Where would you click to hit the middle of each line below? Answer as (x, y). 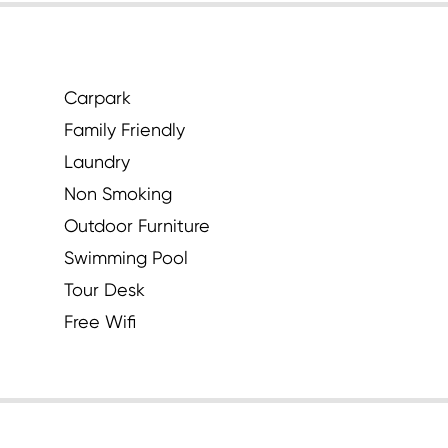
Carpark (97, 97)
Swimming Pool (126, 257)
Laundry (97, 161)
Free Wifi (100, 321)
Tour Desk (104, 289)
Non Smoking (118, 193)
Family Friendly (124, 129)
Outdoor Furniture (137, 225)
